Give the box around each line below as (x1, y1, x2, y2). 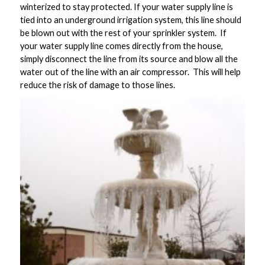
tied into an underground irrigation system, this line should (20, 15, 241, 25)
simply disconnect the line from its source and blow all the (20, 54, 238, 64)
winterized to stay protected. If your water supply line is (20, 2, 233, 12)
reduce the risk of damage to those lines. (20, 80, 177, 91)
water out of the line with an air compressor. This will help (20, 67, 241, 77)
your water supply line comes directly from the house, (20, 41, 223, 51)
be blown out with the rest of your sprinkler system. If (20, 28, 227, 38)
